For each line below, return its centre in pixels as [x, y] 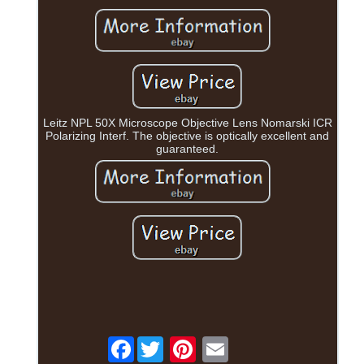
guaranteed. [188, 148]
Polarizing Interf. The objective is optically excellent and [188, 135]
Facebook [159, 342]
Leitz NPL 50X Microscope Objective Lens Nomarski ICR [187, 122]
